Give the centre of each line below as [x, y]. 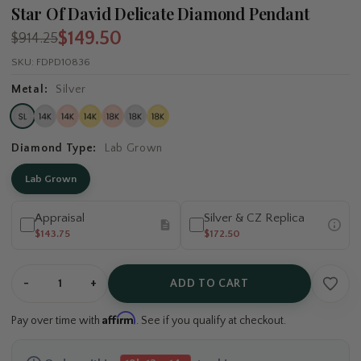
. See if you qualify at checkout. [211, 320]
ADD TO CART [210, 283]
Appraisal [60, 218]
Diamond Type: [56, 148]
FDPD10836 [63, 62]
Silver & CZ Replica [254, 218]
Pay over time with [57, 320]
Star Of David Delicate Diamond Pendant [160, 13]
